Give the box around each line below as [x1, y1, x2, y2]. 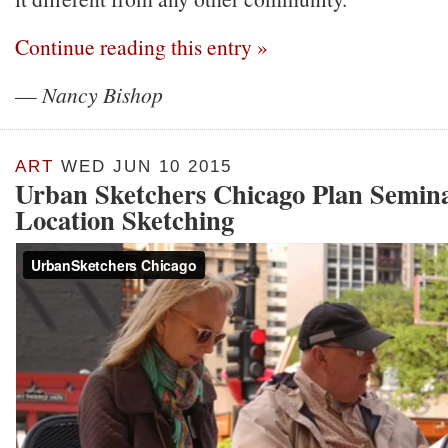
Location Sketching [15, 200, 234, 239]
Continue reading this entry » [15, 32, 268, 61]
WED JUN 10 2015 [54, 157, 232, 176]
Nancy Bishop [42, 80, 163, 109]
